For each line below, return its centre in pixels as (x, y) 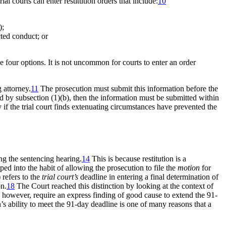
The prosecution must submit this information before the (128, 89)
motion (190, 167)
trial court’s (61, 177)
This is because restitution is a (138, 158)
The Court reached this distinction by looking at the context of (114, 186)
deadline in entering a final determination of (149, 177)
